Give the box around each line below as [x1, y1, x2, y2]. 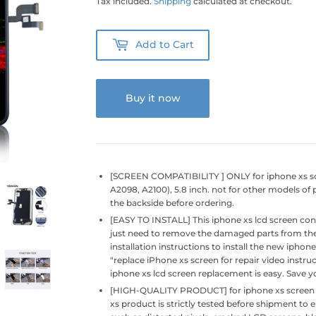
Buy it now [125, 91, 181, 104]
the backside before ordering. [110, 197, 234, 208]
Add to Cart [135, 38, 194, 51]
